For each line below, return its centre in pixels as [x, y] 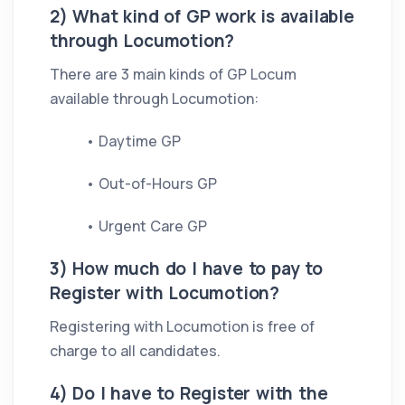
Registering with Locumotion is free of [182, 326]
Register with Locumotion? [165, 293]
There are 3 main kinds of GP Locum [173, 74]
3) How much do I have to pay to [186, 268]
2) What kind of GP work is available [202, 16]
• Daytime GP [133, 141]
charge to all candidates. [135, 351]
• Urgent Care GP [146, 226]
